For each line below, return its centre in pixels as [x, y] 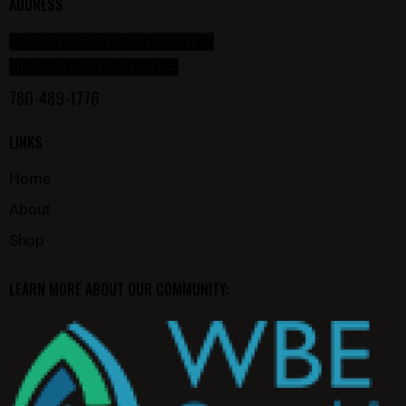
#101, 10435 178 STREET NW [111, 41]
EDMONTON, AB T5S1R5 [94, 67]
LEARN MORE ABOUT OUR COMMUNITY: [119, 290]
